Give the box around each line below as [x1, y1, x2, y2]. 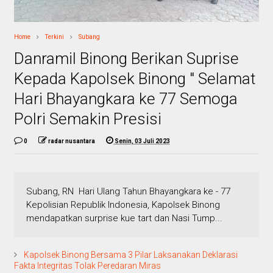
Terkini [44, 33, 64, 40]
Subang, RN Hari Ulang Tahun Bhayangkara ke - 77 [26, 185, 233, 197]
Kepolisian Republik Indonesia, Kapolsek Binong [26, 199, 220, 210]
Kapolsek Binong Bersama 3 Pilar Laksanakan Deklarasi [21, 249, 238, 260]
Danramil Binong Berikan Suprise [13, 49, 239, 68]
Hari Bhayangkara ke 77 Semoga [13, 89, 238, 108]
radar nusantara [48, 137, 95, 144]
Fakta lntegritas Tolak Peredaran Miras [13, 260, 161, 271]
